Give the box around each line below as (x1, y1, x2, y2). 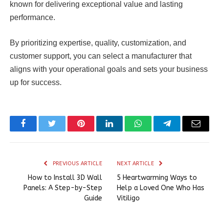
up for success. (10, 78, 62, 87)
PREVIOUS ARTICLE (51, 160, 102, 167)
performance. (10, 13, 55, 22)
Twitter (51, 126, 77, 135)
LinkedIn (109, 126, 141, 135)
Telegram (166, 126, 200, 135)
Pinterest (80, 126, 111, 135)
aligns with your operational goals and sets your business (10, 65, 208, 73)
